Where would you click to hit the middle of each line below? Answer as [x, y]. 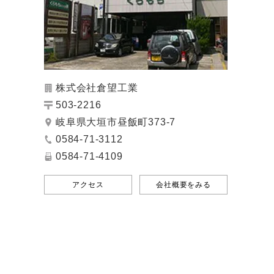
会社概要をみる [183, 184]
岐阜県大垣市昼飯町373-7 [116, 122]
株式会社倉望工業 [97, 87]
